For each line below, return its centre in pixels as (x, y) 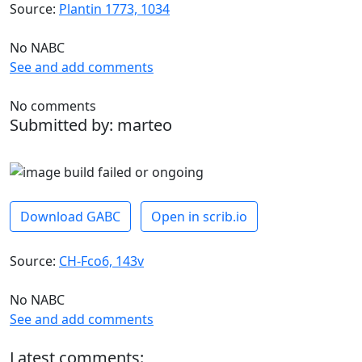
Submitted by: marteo (91, 124)
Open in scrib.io (199, 216)
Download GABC (70, 216)
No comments (53, 105)
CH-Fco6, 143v (101, 261)
